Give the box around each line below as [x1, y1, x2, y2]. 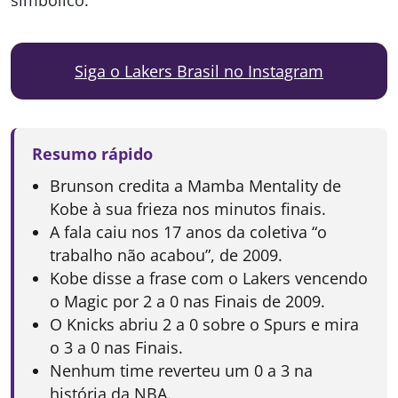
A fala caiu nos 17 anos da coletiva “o [50, 221, 327, 243]
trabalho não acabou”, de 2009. [50, 244, 283, 267]
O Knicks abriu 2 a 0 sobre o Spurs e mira [50, 314, 359, 336]
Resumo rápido [32, 143, 153, 165]
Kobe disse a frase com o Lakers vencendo [50, 267, 368, 290]
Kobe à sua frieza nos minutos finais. [50, 198, 326, 220]
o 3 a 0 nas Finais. [50, 337, 183, 359]
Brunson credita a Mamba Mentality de [50, 175, 341, 197]
